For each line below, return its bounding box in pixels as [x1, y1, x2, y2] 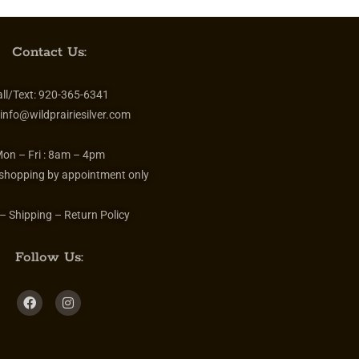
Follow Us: [14, 248, 83, 266]
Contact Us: [11, 42, 87, 61]
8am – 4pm [47, 147, 105, 161]
